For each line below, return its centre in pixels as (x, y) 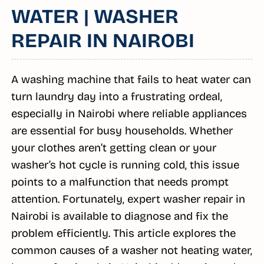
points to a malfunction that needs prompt (120, 182)
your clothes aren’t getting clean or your (113, 148)
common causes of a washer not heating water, (131, 250)
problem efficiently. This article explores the (123, 233)
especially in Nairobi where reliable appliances (129, 113)
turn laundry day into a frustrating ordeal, (116, 96)
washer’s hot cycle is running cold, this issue (125, 165)
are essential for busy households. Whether (122, 131)
